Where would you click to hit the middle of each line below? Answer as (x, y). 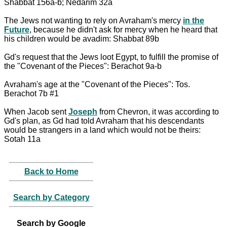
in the (194, 20)
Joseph (83, 111)
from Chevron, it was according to (158, 111)
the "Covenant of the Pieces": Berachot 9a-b (83, 66)
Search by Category (51, 197)
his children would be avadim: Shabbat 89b (82, 39)
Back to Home (51, 171)
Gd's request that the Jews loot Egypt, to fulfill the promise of (111, 57)
